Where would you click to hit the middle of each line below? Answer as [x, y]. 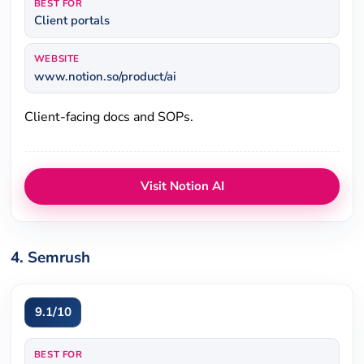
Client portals [71, 21]
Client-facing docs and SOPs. [109, 117]
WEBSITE [56, 59]
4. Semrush [51, 257]
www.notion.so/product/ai [105, 76]
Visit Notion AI [182, 186]
